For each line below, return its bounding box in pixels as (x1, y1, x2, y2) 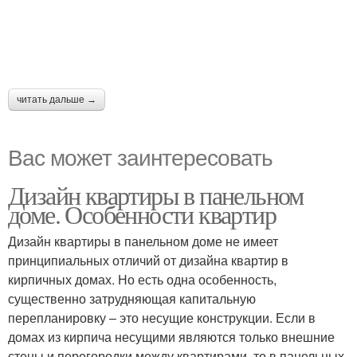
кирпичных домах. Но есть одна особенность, (8, 270, 277, 288)
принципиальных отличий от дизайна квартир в (8, 251, 288, 269)
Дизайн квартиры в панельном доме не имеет (8, 232, 278, 250)
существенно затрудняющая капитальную (8, 289, 256, 308)
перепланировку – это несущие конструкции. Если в (8, 308, 316, 327)
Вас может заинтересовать (8, 140, 273, 172)
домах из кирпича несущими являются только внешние (8, 328, 335, 346)
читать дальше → (17, 94, 96, 105)
